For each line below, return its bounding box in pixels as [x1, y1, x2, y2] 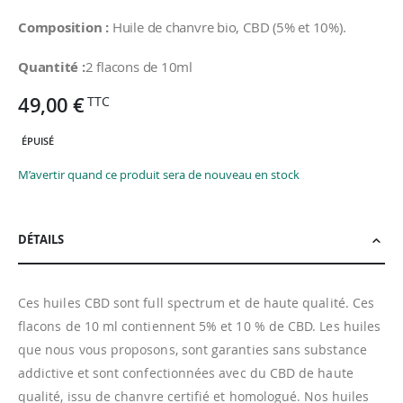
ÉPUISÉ [22, 134, 54, 148]
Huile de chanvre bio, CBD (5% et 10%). [109, 18, 346, 37]
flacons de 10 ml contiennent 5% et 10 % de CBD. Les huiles [18, 318, 381, 336]
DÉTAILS [18, 231, 64, 248]
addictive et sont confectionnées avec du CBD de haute [18, 364, 354, 382]
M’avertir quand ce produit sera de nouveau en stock [18, 166, 300, 184]
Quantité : [18, 57, 85, 76]
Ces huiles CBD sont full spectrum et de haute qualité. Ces [18, 294, 375, 312]
